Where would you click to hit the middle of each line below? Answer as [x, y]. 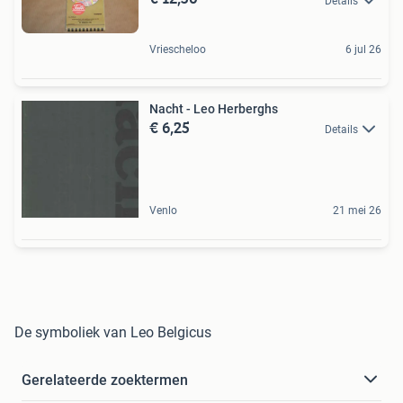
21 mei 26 [357, 210]
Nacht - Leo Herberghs [214, 108]
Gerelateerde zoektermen [105, 380]
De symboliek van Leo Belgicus [113, 332]
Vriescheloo [178, 49]
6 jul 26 [363, 49]
